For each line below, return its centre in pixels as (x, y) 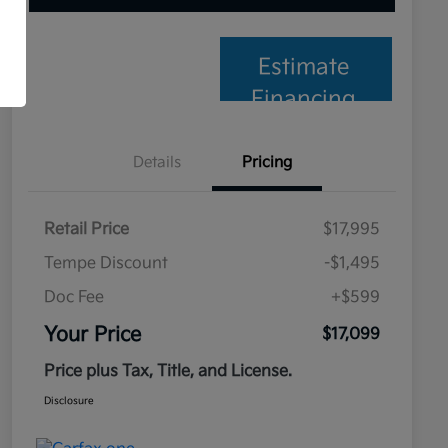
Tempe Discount (106, 264)
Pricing (267, 163)
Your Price (92, 335)
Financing (304, 100)
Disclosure (69, 401)
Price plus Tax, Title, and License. (168, 372)
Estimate (304, 68)
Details (157, 163)
